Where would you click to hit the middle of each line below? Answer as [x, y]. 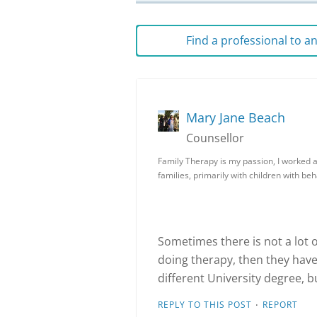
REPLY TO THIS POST [205, 305]
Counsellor [215, 138]
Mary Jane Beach [236, 117]
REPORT [280, 305]
